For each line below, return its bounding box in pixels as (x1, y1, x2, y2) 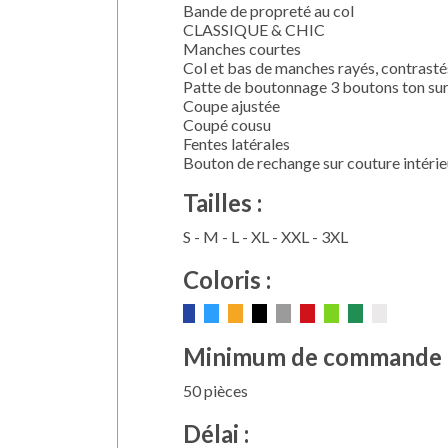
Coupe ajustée (183, 95, 280, 115)
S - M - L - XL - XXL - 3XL (183, 226, 348, 246)
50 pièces (183, 380, 248, 400)
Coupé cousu (183, 114, 271, 134)
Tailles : (183, 187, 262, 217)
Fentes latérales (183, 133, 290, 153)
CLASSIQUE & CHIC (183, 19, 325, 39)
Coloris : (183, 264, 271, 294)
